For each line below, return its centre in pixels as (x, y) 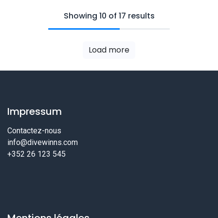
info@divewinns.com (43, 143)
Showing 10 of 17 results (109, 16)
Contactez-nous (34, 131)
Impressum (35, 112)
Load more (109, 50)
